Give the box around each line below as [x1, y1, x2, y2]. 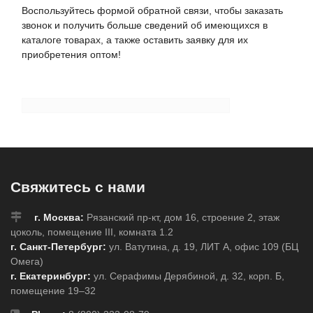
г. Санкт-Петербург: [10, 241, 106, 253]
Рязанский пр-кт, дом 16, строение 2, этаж [84, 212, 279, 224]
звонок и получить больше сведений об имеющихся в [22, 19, 268, 31]
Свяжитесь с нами [10, 179, 145, 196]
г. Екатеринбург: [10, 270, 91, 282]
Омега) [10, 256, 43, 268]
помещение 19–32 [10, 285, 96, 297]
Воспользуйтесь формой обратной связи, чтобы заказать [22, 4, 283, 16]
